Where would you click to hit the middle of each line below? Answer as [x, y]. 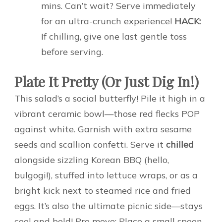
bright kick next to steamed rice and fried [103, 191]
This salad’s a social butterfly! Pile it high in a [110, 99]
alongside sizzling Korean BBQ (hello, [92, 160]
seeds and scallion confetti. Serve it [90, 145]
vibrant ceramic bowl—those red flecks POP [107, 114]
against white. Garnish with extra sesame [103, 129]
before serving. [72, 52]
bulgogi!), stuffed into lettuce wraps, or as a [106, 175]
